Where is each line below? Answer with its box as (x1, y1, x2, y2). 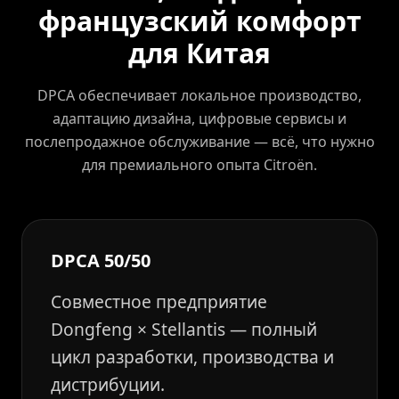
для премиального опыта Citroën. (82, 155, 317, 175)
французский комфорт (37, 3, 362, 39)
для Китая (128, 35, 271, 71)
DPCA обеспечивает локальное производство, (37, 85, 362, 105)
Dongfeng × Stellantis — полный (51, 317, 317, 341)
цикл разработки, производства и (51, 345, 334, 369)
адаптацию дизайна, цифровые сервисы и (53, 109, 346, 128)
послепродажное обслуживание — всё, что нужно (24, 132, 375, 151)
